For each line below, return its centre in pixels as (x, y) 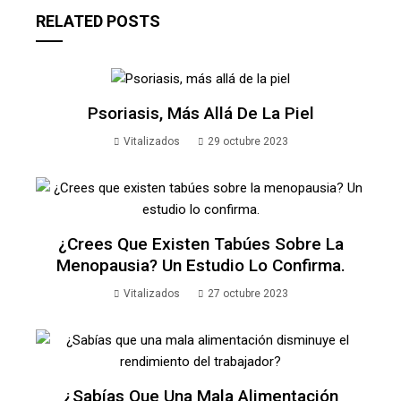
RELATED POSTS (98, 21)
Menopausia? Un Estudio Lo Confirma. (200, 266)
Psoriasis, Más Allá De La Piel (200, 114)
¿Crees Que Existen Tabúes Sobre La (200, 244)
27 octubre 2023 (247, 294)
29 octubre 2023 (247, 142)
